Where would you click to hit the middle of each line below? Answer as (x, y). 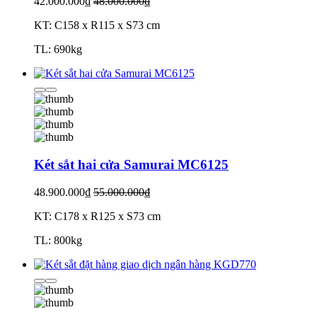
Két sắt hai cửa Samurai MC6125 (131, 164)
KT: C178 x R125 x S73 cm (97, 216)
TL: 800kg (58, 240)
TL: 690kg (58, 50)
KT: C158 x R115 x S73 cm (97, 25)
